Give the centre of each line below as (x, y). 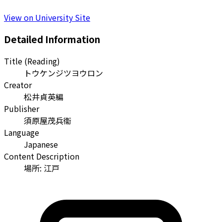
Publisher (22, 109)
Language (22, 133)
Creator (18, 85)
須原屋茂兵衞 (48, 121)
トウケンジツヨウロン (63, 73)
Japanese (41, 144)
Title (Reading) (32, 61)
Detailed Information (52, 39)
